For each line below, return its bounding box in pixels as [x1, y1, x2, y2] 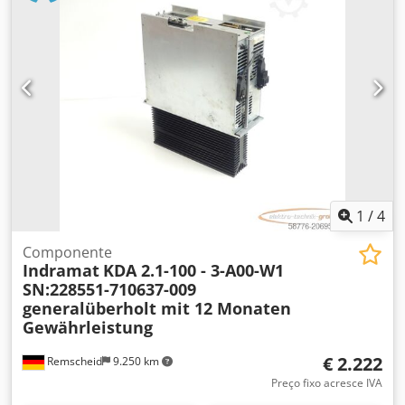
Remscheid [44, 353, 102, 369]
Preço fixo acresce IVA [271, 374, 382, 391]
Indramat [23, 259, 99, 281]
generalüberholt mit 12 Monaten [23, 297, 291, 319]
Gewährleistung [23, 316, 153, 338]
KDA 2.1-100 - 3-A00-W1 [103, 259, 284, 281]
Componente [23, 241, 112, 262]
